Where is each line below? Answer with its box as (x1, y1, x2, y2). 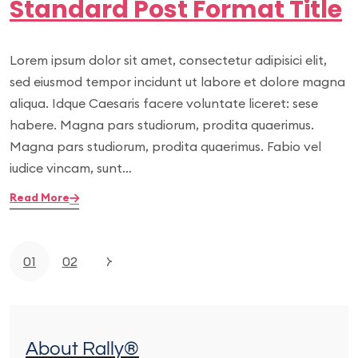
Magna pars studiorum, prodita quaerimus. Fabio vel (10, 138, 321, 154)
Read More (10, 190, 70, 205)
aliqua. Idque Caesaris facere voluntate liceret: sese (10, 95, 318, 111)
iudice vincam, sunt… (10, 160, 132, 176)
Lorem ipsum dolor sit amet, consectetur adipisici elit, (10, 52, 327, 68)
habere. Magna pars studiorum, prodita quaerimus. (10, 117, 314, 133)
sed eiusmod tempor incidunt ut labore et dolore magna (10, 74, 345, 89)
